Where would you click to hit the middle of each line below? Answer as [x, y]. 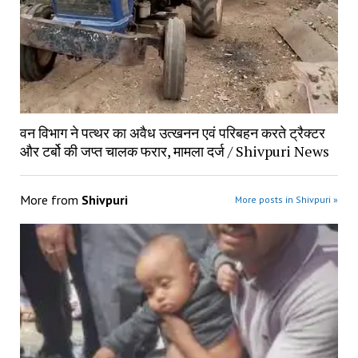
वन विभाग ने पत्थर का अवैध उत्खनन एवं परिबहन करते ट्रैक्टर [172, 133]
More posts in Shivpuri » [287, 200]
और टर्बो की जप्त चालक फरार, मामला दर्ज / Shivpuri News [174, 151]
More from [50, 200]
